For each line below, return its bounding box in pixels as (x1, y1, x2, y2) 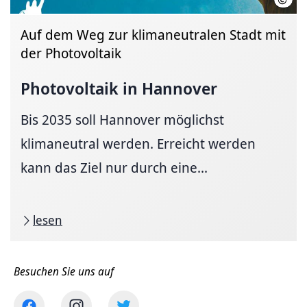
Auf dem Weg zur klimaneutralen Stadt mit (21, 25, 286, 44)
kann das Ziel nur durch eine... (21, 158, 208, 177)
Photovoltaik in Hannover (21, 77, 217, 99)
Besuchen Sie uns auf (14, 264, 114, 279)
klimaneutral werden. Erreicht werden (21, 134, 256, 153)
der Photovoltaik (21, 44, 121, 62)
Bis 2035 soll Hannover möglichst (21, 110, 224, 129)
